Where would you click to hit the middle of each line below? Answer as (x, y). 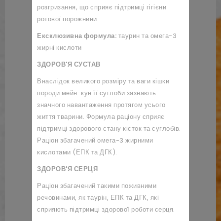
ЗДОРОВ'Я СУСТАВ (69, 64)
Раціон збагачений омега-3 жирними (95, 140)
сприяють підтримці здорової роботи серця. (106, 209)
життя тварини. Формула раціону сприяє (101, 117)
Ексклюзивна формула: (77, 36)
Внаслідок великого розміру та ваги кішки (103, 81)
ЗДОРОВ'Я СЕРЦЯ (67, 169)
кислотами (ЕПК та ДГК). (77, 152)
